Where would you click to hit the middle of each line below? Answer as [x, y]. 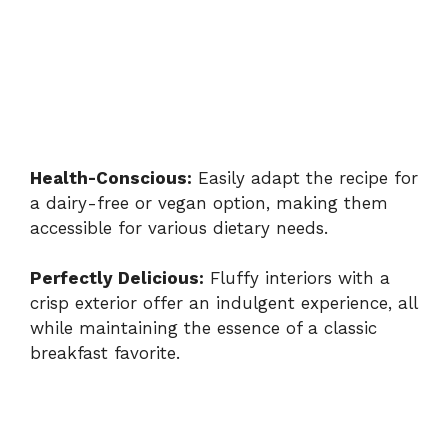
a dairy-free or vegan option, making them [209, 202]
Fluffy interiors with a [297, 278]
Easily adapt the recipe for [305, 177]
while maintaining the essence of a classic [203, 328]
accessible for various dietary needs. [179, 227]
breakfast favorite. [105, 353]
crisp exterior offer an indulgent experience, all [223, 303]
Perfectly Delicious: [117, 278]
